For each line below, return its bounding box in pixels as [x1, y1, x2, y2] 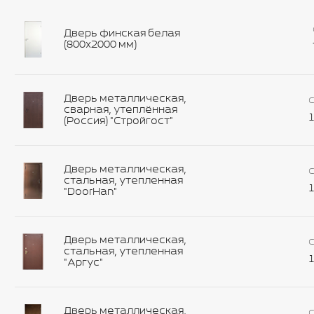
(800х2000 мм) [64, 39, 137, 50]
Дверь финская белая [64, 27, 180, 39]
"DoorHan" [64, 186, 117, 198]
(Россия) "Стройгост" [64, 115, 173, 127]
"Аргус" [64, 257, 103, 268]
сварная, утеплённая [64, 104, 177, 116]
